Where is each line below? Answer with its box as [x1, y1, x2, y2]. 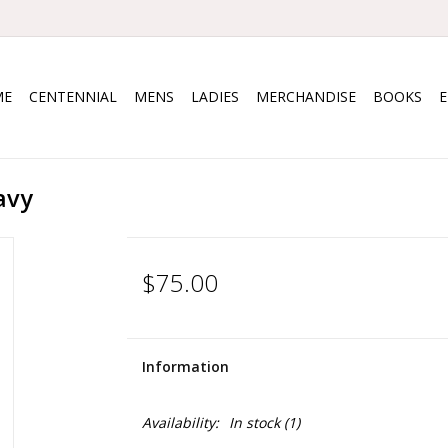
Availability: [141, 413, 219, 432]
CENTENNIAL [29, 87, 117, 106]
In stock [228, 413, 280, 432]
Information [141, 357, 229, 376]
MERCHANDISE [256, 87, 356, 106]
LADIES [191, 87, 239, 106]
